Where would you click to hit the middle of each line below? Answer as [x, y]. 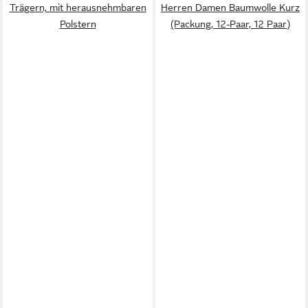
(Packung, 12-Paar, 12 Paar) [230, 24]
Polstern [78, 24]
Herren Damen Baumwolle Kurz [230, 7]
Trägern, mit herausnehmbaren [78, 7]
